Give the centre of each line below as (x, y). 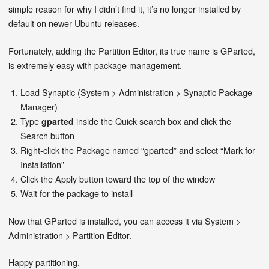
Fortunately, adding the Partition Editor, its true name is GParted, (132, 50)
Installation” (43, 165)
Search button (48, 136)
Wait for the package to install (77, 193)
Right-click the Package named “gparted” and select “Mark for (138, 150)
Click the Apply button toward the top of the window (118, 179)
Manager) (39, 107)
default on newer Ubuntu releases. (74, 23)
